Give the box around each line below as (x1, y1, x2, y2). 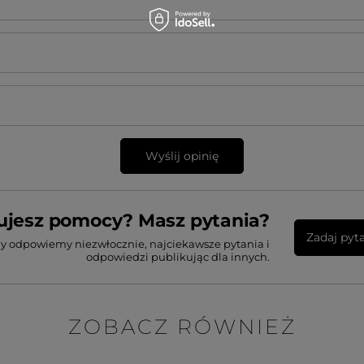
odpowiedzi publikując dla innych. (86, 250, 270, 263)
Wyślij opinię (145, 149, 219, 163)
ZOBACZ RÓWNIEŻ (67, 314, 297, 339)
